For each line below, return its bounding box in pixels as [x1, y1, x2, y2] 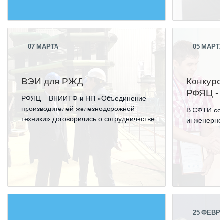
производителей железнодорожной [21, 105, 135, 112]
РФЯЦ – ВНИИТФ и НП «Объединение [21, 94, 147, 102]
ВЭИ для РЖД [21, 76, 84, 86]
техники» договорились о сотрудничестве [21, 115, 155, 123]
